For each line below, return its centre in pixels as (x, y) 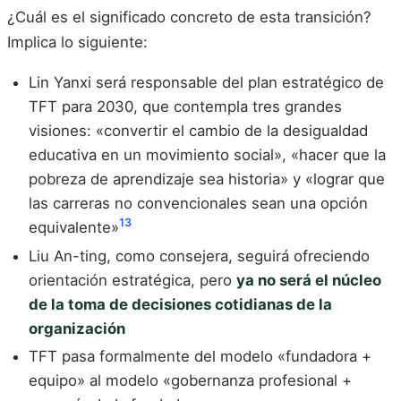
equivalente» (74, 227)
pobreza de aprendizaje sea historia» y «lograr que (207, 179)
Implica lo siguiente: (77, 43)
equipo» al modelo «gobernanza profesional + (190, 381)
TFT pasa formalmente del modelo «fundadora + (200, 357)
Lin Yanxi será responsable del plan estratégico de (206, 82)
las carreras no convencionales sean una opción (198, 203)
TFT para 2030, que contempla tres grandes (185, 106)
